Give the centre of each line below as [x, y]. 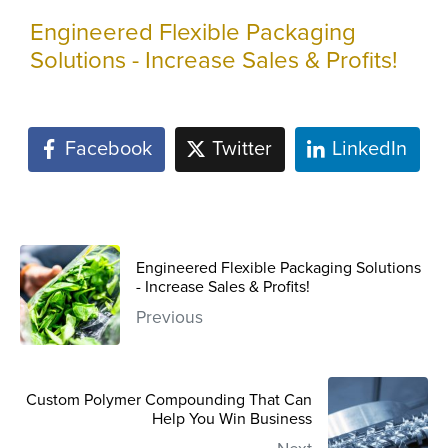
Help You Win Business [232, 419]
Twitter [242, 149]
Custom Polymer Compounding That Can [169, 400]
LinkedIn [369, 149]
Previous [169, 318]
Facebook [109, 149]
